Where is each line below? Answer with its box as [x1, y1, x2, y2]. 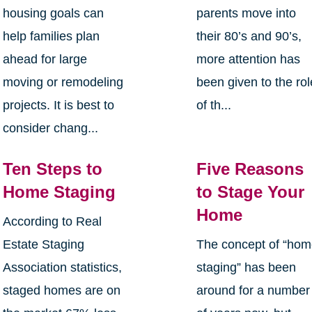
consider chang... [2, 121, 98, 136]
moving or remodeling [2, 75, 123, 90]
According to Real [2, 214, 102, 229]
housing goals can [2, 6, 104, 21]
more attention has [196, 52, 301, 67]
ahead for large [2, 52, 87, 67]
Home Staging [2, 182, 116, 202]
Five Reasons [196, 159, 304, 179]
